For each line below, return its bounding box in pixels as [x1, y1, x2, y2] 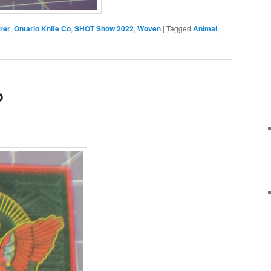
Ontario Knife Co [14, 22, 71, 34]
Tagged [166, 22, 191, 33]
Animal [193, 22, 217, 34]
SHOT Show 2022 [74, 22, 134, 34]
